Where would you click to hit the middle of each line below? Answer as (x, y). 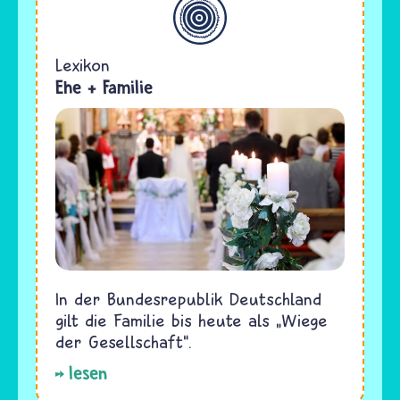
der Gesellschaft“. (124, 341)
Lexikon (83, 64)
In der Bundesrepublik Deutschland (188, 298)
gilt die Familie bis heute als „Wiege (192, 320)
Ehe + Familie (104, 87)
